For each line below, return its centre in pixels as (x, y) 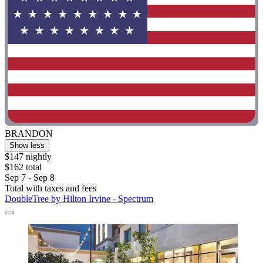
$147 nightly (28, 156)
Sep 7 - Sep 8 (30, 177)
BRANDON (29, 133)
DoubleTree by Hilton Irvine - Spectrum (79, 198)
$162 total (23, 167)
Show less (27, 145)
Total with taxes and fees (50, 188)
